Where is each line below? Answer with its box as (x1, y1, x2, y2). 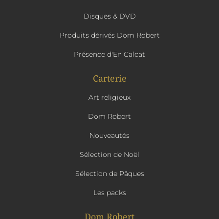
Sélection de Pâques (75, 169, 144, 178)
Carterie (92, 72, 127, 84)
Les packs (93, 188, 126, 197)
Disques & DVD (83, 12, 136, 21)
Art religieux (88, 93, 131, 102)
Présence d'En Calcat (74, 50, 145, 59)
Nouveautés (89, 131, 130, 140)
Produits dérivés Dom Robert (59, 31, 160, 40)
